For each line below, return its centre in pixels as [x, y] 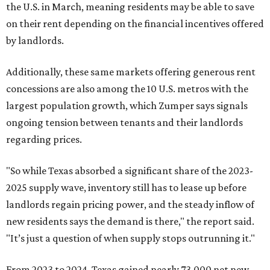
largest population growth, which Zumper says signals [127, 105]
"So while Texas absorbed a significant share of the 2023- [130, 171]
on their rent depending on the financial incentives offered [135, 24]
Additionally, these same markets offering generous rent [131, 72]
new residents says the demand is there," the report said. [130, 221]
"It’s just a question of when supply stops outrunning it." [130, 238]
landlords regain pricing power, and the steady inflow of [130, 204]
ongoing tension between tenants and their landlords [124, 122]
